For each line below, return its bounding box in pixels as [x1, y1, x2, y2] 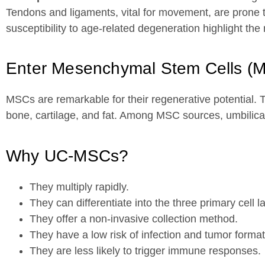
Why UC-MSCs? [6, 146, 129, 165]
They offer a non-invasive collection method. [30, 212, 238, 225]
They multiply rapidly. [30, 180, 129, 193]
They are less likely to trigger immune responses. [30, 244, 261, 257]
